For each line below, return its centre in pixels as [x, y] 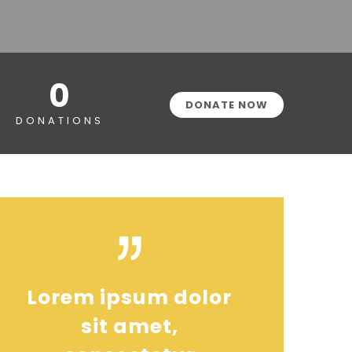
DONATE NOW [226, 105]
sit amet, [129, 327]
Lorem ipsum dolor [129, 298]
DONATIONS [59, 121]
